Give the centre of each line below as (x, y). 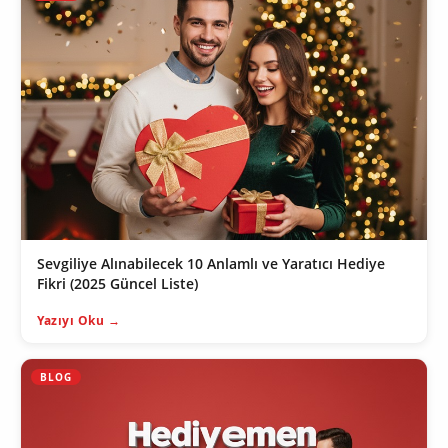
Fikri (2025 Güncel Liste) (117, 284)
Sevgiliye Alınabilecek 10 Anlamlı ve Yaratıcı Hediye (211, 264)
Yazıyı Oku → (78, 321)
